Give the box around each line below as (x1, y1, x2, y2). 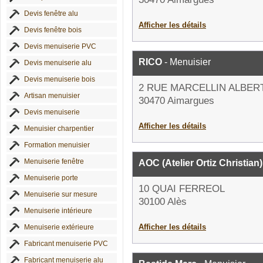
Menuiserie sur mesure (24, 190, 97, 198)
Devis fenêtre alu (24, 9, 78, 18)
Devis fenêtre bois (24, 26, 82, 34)
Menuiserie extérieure (24, 223, 94, 231)
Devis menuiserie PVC (24, 42, 96, 50)
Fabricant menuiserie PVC (24, 240, 108, 248)
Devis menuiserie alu (24, 59, 92, 67)
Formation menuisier (24, 141, 90, 149)
